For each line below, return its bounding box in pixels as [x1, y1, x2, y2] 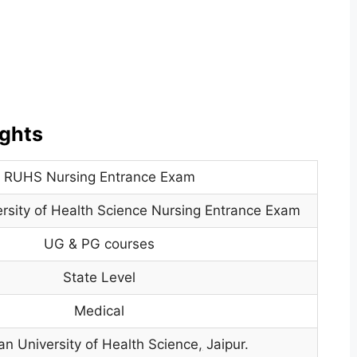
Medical [74, 303, 125, 319]
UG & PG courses [44, 236, 155, 252]
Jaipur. [202, 336, 249, 352]
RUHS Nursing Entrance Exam [3, 169, 195, 185]
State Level [63, 269, 136, 285]
